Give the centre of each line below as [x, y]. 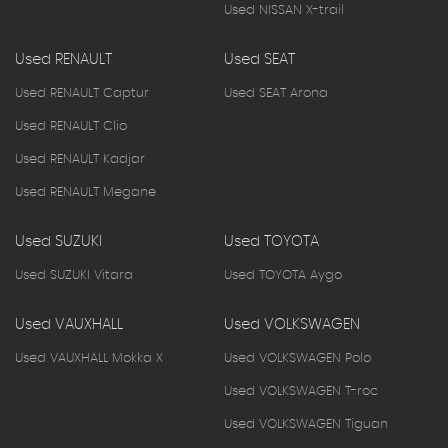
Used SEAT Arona [276, 93]
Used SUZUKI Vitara [74, 275]
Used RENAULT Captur [82, 93]
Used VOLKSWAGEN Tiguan [306, 424]
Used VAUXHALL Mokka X [89, 358]
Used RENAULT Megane [85, 192]
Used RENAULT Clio [71, 126]
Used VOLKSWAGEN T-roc [301, 391]
